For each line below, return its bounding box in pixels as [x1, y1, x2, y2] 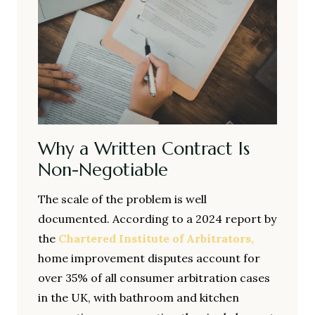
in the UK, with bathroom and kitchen [38, 290, 239, 305]
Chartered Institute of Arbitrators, [58, 231, 254, 246]
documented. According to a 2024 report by [38, 212, 276, 226]
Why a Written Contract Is [38, 137, 250, 160]
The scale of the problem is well [38, 192, 207, 207]
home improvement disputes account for [38, 251, 260, 266]
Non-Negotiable [38, 158, 168, 181]
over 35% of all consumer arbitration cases [38, 271, 270, 285]
